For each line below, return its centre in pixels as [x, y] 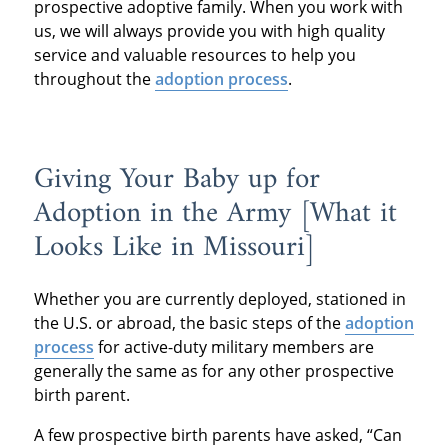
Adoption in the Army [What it [215, 214]
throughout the [94, 79]
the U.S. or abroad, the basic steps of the [189, 322]
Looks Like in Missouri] [174, 248]
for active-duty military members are [233, 346]
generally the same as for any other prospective [213, 370]
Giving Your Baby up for [176, 180]
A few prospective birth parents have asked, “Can [217, 434]
